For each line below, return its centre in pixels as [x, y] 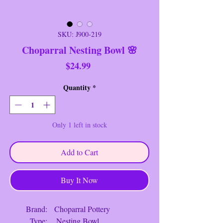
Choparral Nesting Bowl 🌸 [79, 50]
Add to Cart [79, 152]
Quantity [77, 87]
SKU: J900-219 [79, 34]
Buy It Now [79, 180]
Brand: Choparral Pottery [61, 209]
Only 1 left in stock [79, 124]
